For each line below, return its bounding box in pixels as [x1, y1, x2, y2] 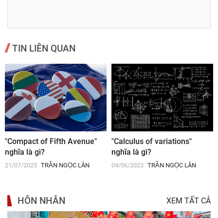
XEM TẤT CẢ [166, 196, 211, 205]
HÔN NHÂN [18, 195, 65, 206]
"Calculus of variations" [111, 136, 192, 146]
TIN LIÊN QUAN [12, 42, 75, 54]
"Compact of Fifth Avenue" [5, 136, 97, 146]
